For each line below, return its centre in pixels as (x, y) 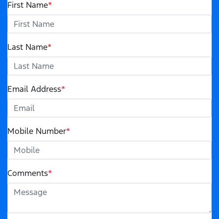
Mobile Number (37, 131)
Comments (28, 173)
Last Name (27, 47)
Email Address (34, 89)
